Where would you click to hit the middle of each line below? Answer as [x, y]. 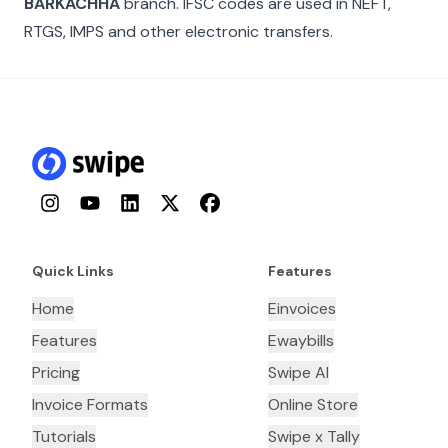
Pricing [56, 373]
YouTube [107, 202]
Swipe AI [298, 373]
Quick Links [73, 271]
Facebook [231, 202]
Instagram [72, 202]
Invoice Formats [90, 405]
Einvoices [302, 309]
